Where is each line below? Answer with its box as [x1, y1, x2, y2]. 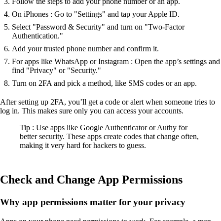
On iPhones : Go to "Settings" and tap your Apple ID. [12, 9, 180, 18]
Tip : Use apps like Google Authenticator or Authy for [20, 123, 187, 132]
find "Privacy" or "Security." [12, 66, 101, 74]
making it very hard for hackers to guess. [20, 141, 146, 149]
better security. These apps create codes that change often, [20, 132, 199, 141]
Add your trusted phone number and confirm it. [12, 44, 159, 53]
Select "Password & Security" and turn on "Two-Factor [12, 22, 184, 31]
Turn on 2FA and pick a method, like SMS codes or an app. [12, 78, 197, 87]
